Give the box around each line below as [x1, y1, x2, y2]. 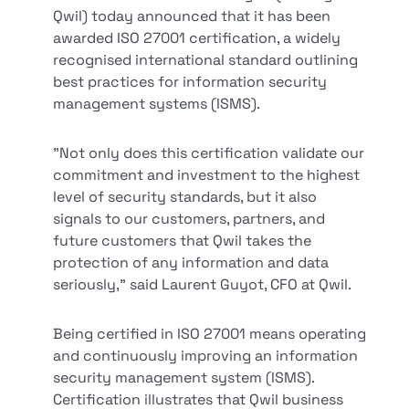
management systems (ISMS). [53, 94, 261, 113]
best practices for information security [53, 72, 328, 91]
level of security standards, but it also [53, 187, 318, 206]
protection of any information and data [53, 253, 330, 272]
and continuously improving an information [53, 346, 359, 365]
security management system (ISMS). [53, 368, 315, 387]
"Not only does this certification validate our [53, 143, 365, 163]
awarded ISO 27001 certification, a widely [53, 28, 341, 47]
